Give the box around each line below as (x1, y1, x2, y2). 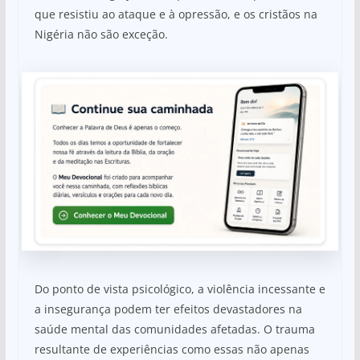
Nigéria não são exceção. (34, 26, 168, 42)
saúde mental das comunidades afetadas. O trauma (34, 321, 315, 337)
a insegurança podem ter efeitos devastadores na (34, 301, 302, 317)
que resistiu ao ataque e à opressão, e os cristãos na (34, 6, 317, 22)
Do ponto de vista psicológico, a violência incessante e (34, 280, 325, 297)
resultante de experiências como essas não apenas (34, 341, 309, 357)
